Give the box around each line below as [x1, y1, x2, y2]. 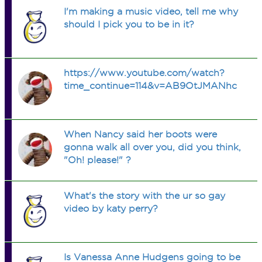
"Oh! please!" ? [64, 155, 132, 165]
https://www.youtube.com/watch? [64, 68, 225, 78]
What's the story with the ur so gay [64, 191, 226, 201]
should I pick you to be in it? [64, 19, 195, 29]
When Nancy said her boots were [64, 129, 218, 139]
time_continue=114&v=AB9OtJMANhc [64, 81, 237, 91]
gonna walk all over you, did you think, [64, 142, 242, 152]
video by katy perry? [64, 204, 158, 213]
